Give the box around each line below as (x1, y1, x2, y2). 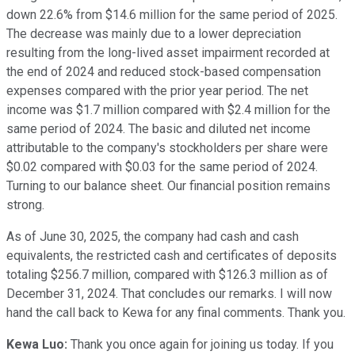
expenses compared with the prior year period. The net (6, 82, 308, 98)
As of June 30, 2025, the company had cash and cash (6, 228, 299, 244)
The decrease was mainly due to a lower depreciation (6, 25, 301, 41)
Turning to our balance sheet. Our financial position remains (6, 177, 330, 193)
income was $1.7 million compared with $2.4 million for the (6, 101, 330, 117)
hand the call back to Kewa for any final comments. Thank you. (6, 304, 345, 320)
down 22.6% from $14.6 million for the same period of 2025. (6, 6, 338, 22)
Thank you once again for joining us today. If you (67, 336, 334, 352)
